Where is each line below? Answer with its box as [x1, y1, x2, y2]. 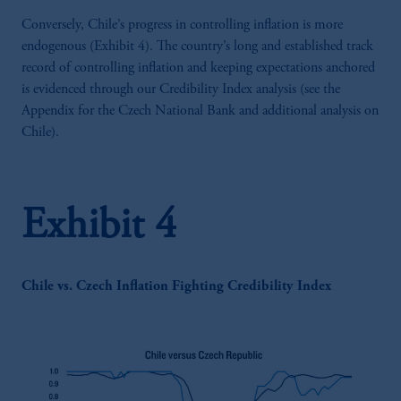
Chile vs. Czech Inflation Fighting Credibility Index [21, 278, 331, 294]
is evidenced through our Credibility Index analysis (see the [21, 81, 340, 97]
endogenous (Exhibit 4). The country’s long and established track [21, 38, 373, 54]
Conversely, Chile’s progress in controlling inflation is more [21, 17, 343, 32]
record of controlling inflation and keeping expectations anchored [21, 60, 375, 75]
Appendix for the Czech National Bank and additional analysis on [21, 103, 379, 118]
